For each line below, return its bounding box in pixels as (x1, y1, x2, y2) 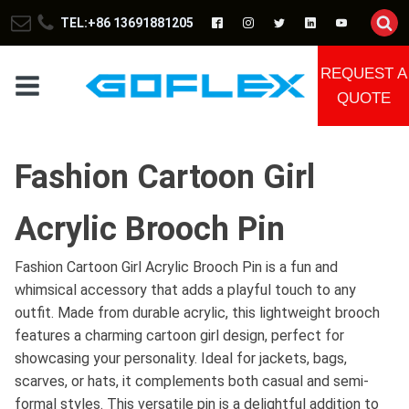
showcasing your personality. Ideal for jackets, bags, (15, 350, 347, 367)
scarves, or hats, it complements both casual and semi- (15, 372, 369, 390)
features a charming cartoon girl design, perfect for (15, 327, 344, 344)
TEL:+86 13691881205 (60, 16, 194, 30)
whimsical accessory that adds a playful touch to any (15, 281, 356, 299)
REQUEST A (320, 65, 407, 82)
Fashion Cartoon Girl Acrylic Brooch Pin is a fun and (15, 258, 338, 276)
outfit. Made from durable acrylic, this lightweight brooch (15, 304, 380, 321)
